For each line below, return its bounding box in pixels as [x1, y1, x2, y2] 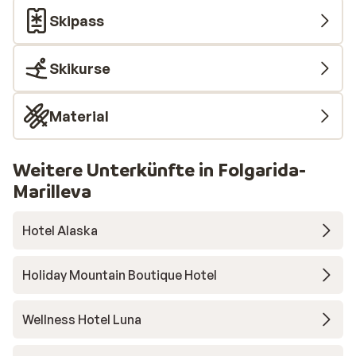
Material [49, 107, 109, 125]
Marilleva [13, 180, 91, 203]
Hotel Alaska [22, 222, 98, 238]
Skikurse [49, 60, 110, 77]
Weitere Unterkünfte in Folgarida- [13, 158, 306, 181]
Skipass [49, 12, 104, 29]
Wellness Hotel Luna [22, 311, 141, 327]
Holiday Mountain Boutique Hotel [22, 267, 217, 283]
